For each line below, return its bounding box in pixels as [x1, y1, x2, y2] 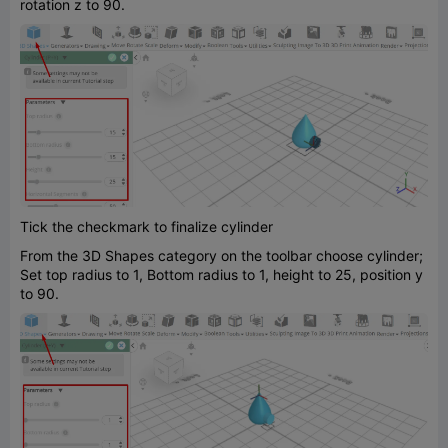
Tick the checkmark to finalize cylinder [20, 218, 273, 236]
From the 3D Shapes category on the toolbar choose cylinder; [20, 247, 423, 265]
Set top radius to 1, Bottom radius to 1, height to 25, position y [20, 266, 423, 284]
